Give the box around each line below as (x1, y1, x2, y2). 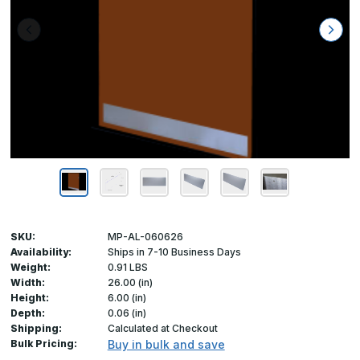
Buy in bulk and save (107, 337, 225, 352)
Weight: (10, 261, 51, 274)
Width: (10, 276, 45, 289)
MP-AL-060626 (107, 231, 183, 243)
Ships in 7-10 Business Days (107, 246, 241, 259)
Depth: (10, 307, 45, 320)
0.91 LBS (107, 261, 148, 274)
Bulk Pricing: (10, 337, 77, 350)
